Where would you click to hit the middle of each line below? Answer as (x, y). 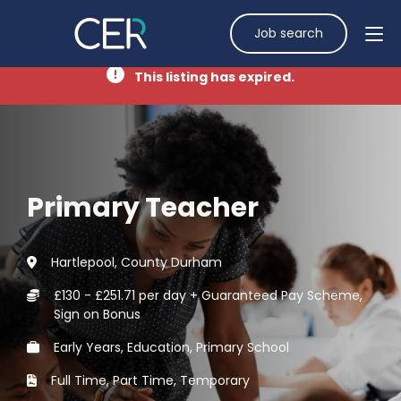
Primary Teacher (143, 208)
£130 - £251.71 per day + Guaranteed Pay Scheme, (208, 295)
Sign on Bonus (97, 314)
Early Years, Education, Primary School (171, 347)
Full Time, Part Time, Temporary (150, 380)
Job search (289, 33)
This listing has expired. (213, 77)
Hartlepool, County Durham (136, 262)
